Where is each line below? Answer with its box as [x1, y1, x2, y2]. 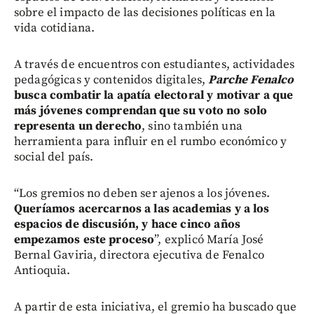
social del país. [14, 149, 94, 165]
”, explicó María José [154, 231, 264, 247]
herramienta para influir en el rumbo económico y [14, 133, 287, 149]
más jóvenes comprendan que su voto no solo [14, 102, 268, 118]
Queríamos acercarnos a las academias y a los [14, 200, 270, 217]
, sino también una [142, 118, 243, 134]
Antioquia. [14, 262, 71, 278]
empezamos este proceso [14, 231, 155, 247]
